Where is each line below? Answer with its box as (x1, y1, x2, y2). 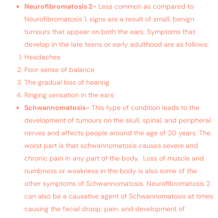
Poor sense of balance (24, 65, 94, 74)
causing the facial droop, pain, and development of (24, 204, 185, 214)
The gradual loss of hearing (24, 78, 109, 87)
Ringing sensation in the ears (24, 91, 114, 100)
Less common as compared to (96, 2, 194, 11)
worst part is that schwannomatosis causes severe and (24, 141, 198, 150)
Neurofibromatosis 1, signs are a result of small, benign (24, 15, 194, 24)
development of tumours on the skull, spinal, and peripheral (24, 116, 211, 125)
